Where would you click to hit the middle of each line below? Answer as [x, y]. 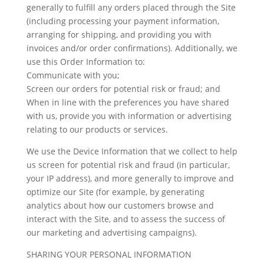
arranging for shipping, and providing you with [119, 34]
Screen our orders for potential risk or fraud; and [123, 89]
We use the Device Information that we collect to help [132, 151]
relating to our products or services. [97, 129]
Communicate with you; [73, 75]
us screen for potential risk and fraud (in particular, [128, 165]
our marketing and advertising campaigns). [111, 232]
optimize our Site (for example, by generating [115, 192]
